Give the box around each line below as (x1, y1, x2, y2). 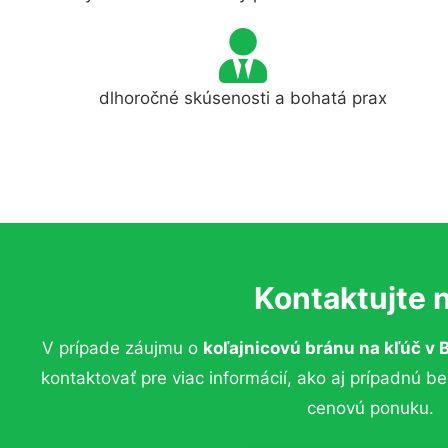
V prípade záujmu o (41, 338, 203, 358)
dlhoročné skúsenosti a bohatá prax (99, 88, 388, 108)
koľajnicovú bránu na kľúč (202, 338, 421, 358)
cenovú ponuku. (306, 398, 434, 418)
